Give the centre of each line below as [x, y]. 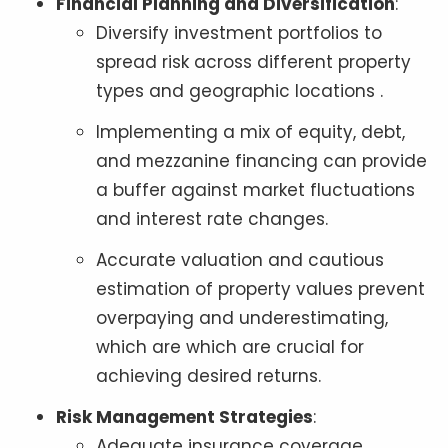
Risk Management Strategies [184, 417]
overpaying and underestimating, [242, 318]
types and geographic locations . [239, 91]
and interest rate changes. [212, 219]
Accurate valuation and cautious [240, 260]
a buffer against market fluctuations [255, 190]
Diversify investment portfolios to [239, 33]
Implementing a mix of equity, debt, [250, 132]
